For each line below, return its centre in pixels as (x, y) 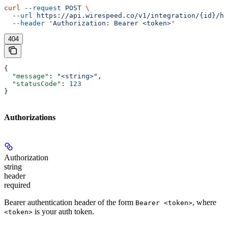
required (17, 185)
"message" (26, 76)
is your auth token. (63, 211)
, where (204, 202)
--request (41, 8)
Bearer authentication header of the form (70, 202)
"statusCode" (33, 84)
